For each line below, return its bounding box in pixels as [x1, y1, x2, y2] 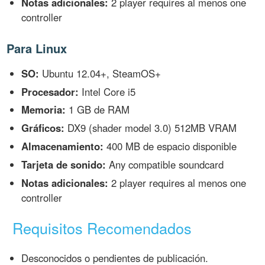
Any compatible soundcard [106, 157, 224, 172]
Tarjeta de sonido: [21, 157, 106, 172]
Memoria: [21, 102, 66, 117]
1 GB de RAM [66, 102, 130, 117]
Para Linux [7, 39, 67, 57]
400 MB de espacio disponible [104, 139, 237, 154]
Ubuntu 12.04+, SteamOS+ [39, 66, 161, 80]
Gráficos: [21, 121, 65, 135]
